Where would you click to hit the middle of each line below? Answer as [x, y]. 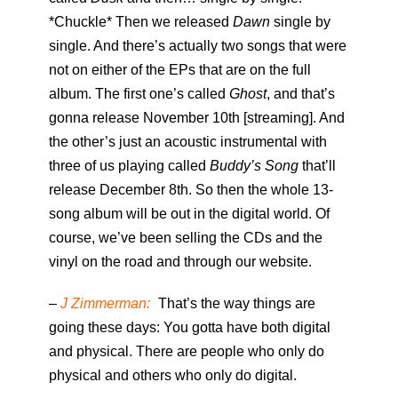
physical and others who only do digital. [173, 376]
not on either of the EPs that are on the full [180, 70]
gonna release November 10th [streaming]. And [197, 118]
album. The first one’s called [139, 94]
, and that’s [301, 94]
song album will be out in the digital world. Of [189, 214]
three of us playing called [129, 166]
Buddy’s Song [254, 166]
